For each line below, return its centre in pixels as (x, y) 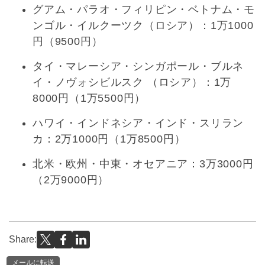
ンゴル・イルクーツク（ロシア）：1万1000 (143, 26)
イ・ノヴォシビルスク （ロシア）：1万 (132, 83)
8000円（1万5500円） (89, 98)
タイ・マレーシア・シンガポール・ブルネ (138, 67)
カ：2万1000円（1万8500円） (109, 139)
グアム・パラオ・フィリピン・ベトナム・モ (144, 10)
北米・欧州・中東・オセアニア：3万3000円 (143, 164)
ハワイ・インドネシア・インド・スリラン (138, 123)
